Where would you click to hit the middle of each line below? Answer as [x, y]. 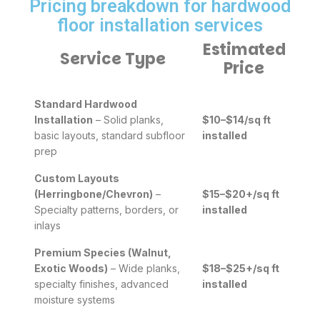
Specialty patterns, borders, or [107, 210]
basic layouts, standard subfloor [110, 136]
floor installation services [160, 26]
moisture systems [75, 300]
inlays [48, 226]
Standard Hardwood [86, 104]
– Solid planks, [129, 120]
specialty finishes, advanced [102, 284]
